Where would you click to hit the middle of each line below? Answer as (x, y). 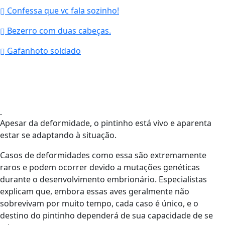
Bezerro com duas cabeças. (58, 30)
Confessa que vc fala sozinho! (62, 10)
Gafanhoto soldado (43, 50)
